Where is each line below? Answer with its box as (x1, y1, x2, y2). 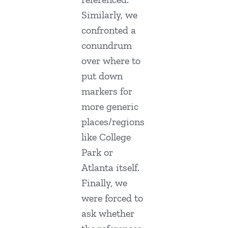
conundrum (81, 39, 132, 52)
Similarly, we (81, 9, 137, 21)
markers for (81, 85, 132, 98)
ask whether (81, 207, 134, 220)
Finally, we (81, 177, 127, 189)
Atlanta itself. (81, 161, 139, 174)
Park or (81, 146, 113, 159)
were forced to (81, 192, 143, 205)
